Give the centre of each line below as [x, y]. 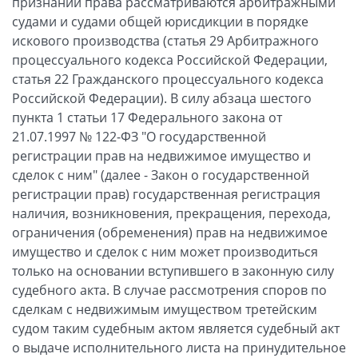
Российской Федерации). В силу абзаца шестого [162, 98]
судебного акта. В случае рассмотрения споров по [169, 290]
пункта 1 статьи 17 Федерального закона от [147, 117]
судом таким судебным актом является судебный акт [176, 328]
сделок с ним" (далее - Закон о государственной [161, 175]
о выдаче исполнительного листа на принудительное [179, 347]
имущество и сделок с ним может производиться [165, 251]
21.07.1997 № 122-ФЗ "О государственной [139, 136]
